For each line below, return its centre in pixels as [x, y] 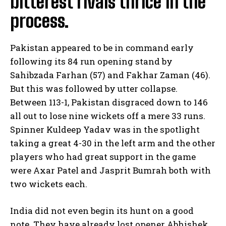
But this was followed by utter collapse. [94, 89]
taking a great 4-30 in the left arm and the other [113, 143]
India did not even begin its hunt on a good [102, 211]
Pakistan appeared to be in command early [102, 48]
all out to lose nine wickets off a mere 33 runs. [108, 116]
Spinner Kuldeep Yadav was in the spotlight [105, 130]
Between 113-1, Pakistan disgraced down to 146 [109, 102]
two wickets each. [49, 184]
